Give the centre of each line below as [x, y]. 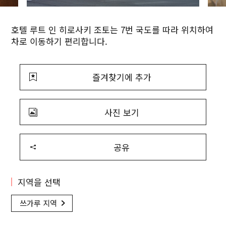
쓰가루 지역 [38, 203]
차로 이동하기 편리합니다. [60, 41]
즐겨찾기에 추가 [122, 77]
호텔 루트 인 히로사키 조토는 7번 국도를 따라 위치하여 [112, 29]
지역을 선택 [39, 182]
